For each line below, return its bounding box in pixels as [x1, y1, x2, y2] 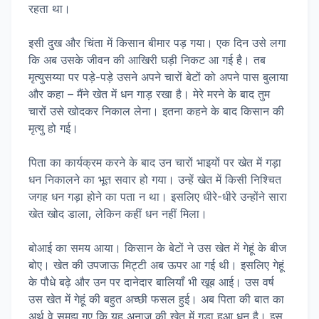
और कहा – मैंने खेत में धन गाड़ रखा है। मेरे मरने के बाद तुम [28, 87, 270, 101]
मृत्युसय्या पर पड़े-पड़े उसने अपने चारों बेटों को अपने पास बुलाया [28, 70, 288, 84]
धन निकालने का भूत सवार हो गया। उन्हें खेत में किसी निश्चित [28, 172, 281, 187]
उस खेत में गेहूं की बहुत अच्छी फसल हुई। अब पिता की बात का [28, 292, 284, 306]
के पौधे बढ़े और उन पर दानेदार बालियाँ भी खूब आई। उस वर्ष [28, 275, 274, 289]
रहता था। [28, 1, 70, 16]
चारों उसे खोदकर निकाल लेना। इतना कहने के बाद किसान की [28, 104, 284, 118]
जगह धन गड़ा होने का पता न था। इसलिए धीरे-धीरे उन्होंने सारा [28, 189, 287, 204]
